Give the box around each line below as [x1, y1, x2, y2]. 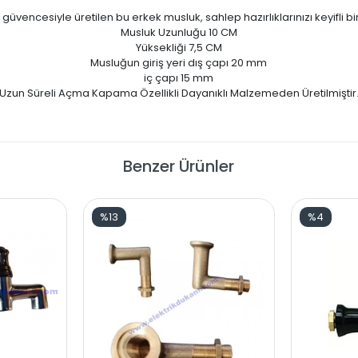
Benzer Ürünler [123, 154, 235, 177]
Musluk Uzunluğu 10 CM [120, 24, 237, 40]
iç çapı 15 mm [144, 70, 214, 86]
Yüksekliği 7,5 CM [135, 39, 222, 55]
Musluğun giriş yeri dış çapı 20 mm [90, 54, 268, 70]
